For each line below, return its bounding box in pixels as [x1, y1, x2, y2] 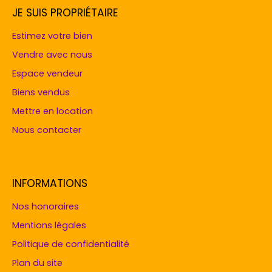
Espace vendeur [12, 67, 83, 80]
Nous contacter [12, 124, 81, 136]
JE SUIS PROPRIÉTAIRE [12, 5, 118, 20]
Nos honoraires [12, 200, 79, 212]
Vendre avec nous [12, 49, 92, 61]
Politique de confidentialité [12, 238, 129, 250]
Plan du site [12, 257, 63, 269]
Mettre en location [12, 105, 93, 117]
